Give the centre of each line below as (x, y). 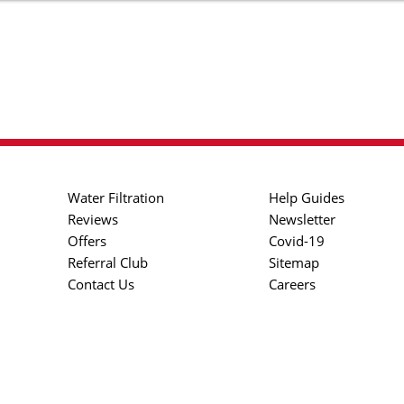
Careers (292, 284)
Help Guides (307, 197)
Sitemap (294, 262)
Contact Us (101, 284)
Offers (87, 241)
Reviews (93, 219)
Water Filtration (116, 197)
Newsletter (302, 219)
